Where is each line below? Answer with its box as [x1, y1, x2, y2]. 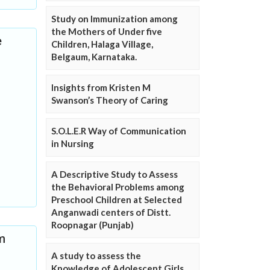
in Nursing [51, 137, 94, 149]
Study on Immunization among [51, 13, 178, 24]
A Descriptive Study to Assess [51, 168, 178, 180]
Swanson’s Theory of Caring [51, 94, 168, 105]
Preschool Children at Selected [51, 193, 182, 205]
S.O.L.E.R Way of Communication [51, 125, 186, 136]
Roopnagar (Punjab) [51, 219, 134, 230]
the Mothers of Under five [51, 25, 162, 37]
